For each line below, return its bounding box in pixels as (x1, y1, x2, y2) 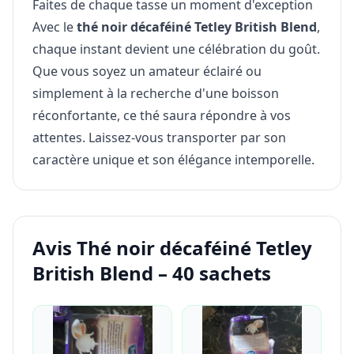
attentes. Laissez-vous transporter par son (32, 128, 286, 146)
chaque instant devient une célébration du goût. (32, 40, 320, 58)
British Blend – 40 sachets (32, 259, 271, 286)
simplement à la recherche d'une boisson (32, 84, 279, 102)
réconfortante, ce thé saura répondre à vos (32, 106, 291, 124)
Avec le (32, 17, 77, 36)
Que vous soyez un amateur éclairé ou (32, 62, 262, 80)
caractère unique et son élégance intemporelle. (32, 150, 314, 168)
